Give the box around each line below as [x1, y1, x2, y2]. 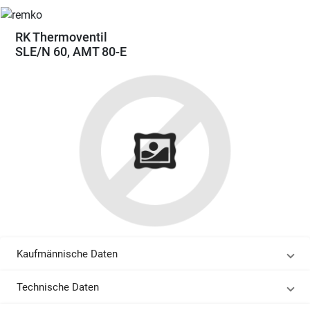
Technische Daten [17, 281, 99, 293]
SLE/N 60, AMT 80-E [15, 44, 127, 59]
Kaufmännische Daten [17, 248, 118, 260]
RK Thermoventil [15, 30, 107, 44]
